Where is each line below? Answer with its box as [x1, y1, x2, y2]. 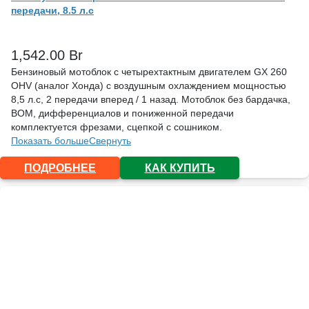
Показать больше [11, 134, 89, 146]
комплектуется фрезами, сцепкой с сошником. [11, 121, 222, 132]
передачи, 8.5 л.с [11, 4, 94, 16]
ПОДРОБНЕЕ [24, 161, 97, 174]
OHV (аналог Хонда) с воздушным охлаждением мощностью [11, 79, 286, 91]
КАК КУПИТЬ [144, 161, 215, 174]
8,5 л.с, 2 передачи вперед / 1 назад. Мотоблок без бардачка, [11, 93, 290, 105]
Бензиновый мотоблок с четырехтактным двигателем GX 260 [11, 66, 287, 77]
